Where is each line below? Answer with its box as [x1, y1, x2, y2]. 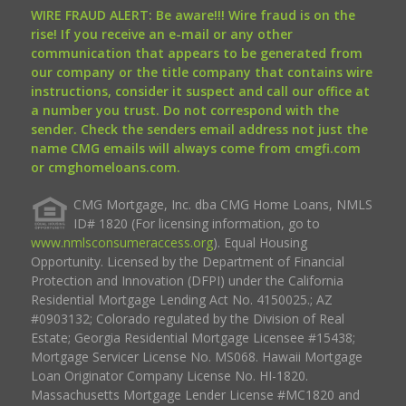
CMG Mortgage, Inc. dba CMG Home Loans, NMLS [72, 195, 372, 213]
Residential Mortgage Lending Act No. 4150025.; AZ [30, 290, 333, 308]
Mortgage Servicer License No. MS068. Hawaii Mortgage [30, 347, 362, 365]
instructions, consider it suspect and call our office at [30, 82, 370, 100]
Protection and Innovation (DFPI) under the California [30, 271, 343, 289]
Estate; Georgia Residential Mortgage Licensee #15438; [30, 328, 355, 346]
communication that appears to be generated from [30, 43, 362, 62]
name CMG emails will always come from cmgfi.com [30, 139, 361, 157]
